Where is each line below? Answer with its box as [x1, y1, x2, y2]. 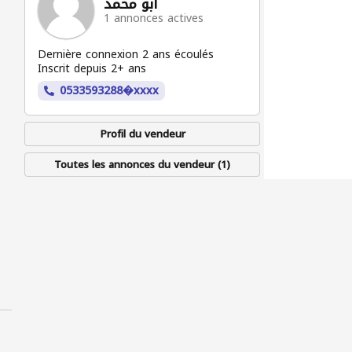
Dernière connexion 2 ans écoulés [38, 44, 214, 65]
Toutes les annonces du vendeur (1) [54, 155, 230, 174]
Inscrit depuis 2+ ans [38, 58, 146, 79]
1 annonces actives [104, 7, 203, 29]
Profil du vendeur [99, 124, 185, 144]
